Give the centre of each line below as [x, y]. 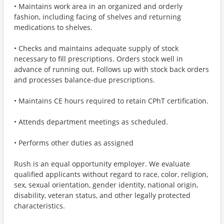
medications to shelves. [53, 27]
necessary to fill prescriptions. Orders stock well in [98, 59]
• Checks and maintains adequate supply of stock [96, 48]
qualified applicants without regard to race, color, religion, [111, 174]
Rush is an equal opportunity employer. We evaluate [102, 164]
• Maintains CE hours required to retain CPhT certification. [111, 101]
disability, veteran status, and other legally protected [102, 195]
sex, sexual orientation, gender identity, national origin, [106, 185]
